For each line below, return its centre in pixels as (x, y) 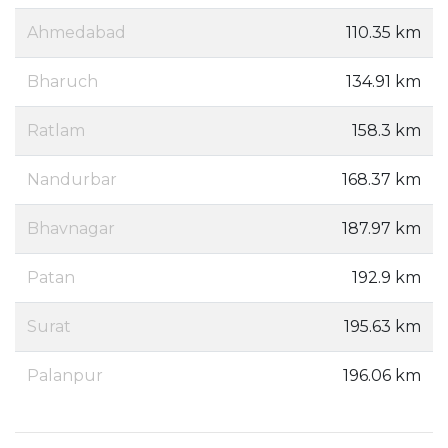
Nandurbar (72, 179)
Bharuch (62, 81)
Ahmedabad (76, 32)
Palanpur (65, 375)
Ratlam (56, 130)
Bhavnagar (71, 228)
